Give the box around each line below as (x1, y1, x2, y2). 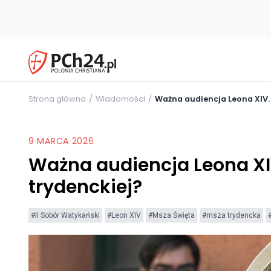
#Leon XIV (107, 211, 141, 220)
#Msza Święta (148, 211, 195, 220)
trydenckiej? (28, 174, 142, 200)
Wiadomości (96, 93, 145, 104)
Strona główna (28, 93, 86, 104)
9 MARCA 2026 (28, 134, 94, 147)
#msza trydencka (202, 211, 261, 220)
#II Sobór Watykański (31, 211, 100, 220)
